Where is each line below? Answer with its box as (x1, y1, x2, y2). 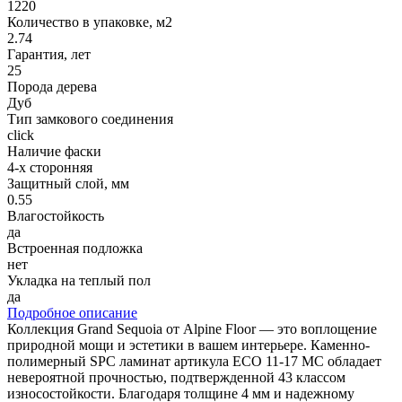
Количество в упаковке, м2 (7, 14, 172, 31)
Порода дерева (7, 79, 97, 95)
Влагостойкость (7, 208, 104, 224)
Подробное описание (7, 305, 137, 321)
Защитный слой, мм (7, 176, 129, 192)
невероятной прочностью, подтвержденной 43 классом (7, 370, 345, 386)
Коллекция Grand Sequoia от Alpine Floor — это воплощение (7, 321, 377, 337)
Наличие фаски (7, 144, 101, 160)
